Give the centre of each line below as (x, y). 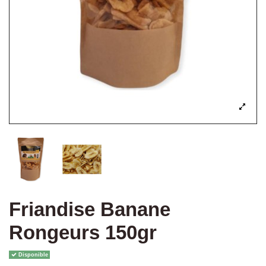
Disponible (32, 254)
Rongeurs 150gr (83, 233)
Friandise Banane (90, 210)
